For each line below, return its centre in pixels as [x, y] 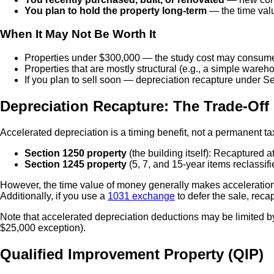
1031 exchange [141, 196]
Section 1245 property [76, 164]
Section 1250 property [76, 153]
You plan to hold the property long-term [116, 10]
